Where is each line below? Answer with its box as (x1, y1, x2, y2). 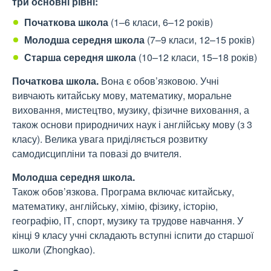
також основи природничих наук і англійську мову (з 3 (12, 117, 252, 132)
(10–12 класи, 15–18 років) (139, 50, 257, 65)
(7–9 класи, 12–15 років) (147, 33, 255, 47)
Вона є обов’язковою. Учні (101, 74, 219, 88)
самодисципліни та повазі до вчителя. (12, 146, 181, 161)
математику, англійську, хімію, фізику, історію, (12, 199, 218, 214)
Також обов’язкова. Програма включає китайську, (12, 184, 234, 199)
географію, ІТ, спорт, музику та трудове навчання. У (12, 214, 243, 228)
